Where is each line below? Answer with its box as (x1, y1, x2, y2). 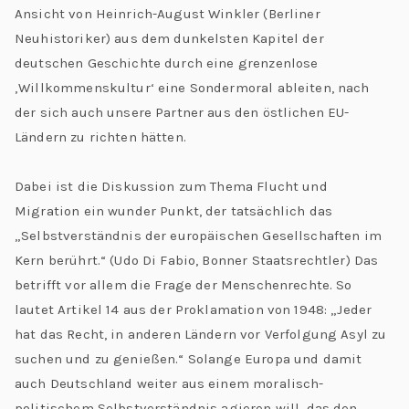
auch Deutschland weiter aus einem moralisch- (15, 374, 324, 392)
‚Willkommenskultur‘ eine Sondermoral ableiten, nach (15, 79, 370, 96)
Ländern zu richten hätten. (15, 128, 186, 145)
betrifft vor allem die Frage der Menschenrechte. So (15, 276, 352, 293)
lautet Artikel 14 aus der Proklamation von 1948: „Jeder (15, 300, 372, 318)
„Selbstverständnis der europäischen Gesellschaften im (15, 226, 382, 244)
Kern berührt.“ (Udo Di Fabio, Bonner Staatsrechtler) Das (15, 251, 379, 268)
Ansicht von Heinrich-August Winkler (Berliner (15, 5, 320, 22)
